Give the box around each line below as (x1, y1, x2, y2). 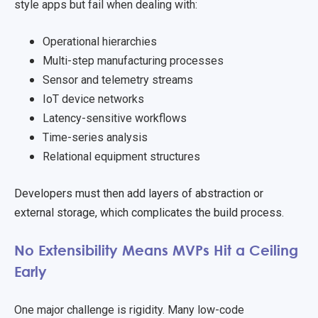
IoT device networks (43, 92, 147, 106)
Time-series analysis (43, 130, 150, 144)
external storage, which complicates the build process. (14, 206, 287, 219)
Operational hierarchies (43, 34, 160, 48)
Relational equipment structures (43, 149, 203, 163)
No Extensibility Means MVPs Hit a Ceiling (14, 241, 298, 259)
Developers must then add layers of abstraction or (14, 187, 263, 200)
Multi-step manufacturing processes (43, 53, 226, 67)
